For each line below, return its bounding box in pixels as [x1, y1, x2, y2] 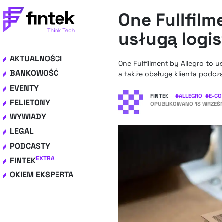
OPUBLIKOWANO [150, 100, 195, 107]
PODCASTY [10, 140, 50, 151]
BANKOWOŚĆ [10, 68, 58, 79]
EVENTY [10, 82, 39, 93]
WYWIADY [10, 111, 46, 122]
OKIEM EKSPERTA [10, 169, 73, 180]
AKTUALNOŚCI [10, 54, 62, 64]
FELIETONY [10, 97, 50, 108]
